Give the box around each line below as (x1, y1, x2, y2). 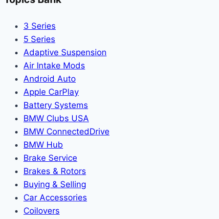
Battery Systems (23, 100, 88, 110)
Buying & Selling (23, 179, 86, 189)
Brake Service (23, 153, 77, 163)
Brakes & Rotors (23, 166, 86, 176)
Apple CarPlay (23, 87, 79, 97)
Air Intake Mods (23, 60, 85, 70)
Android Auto (23, 73, 76, 84)
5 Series (23, 34, 55, 44)
